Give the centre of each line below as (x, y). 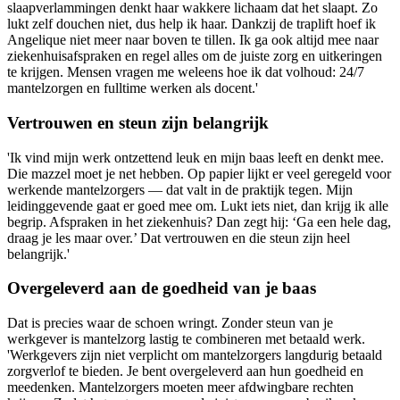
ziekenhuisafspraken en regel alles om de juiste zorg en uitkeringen (195, 56)
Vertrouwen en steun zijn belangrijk (138, 122)
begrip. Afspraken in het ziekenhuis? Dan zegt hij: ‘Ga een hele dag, (199, 221)
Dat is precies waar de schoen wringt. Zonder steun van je (170, 323)
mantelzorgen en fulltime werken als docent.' (133, 88)
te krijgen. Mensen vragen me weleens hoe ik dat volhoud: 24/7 (186, 72)
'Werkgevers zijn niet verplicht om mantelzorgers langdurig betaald (195, 355)
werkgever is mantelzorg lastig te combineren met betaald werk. (186, 339)
